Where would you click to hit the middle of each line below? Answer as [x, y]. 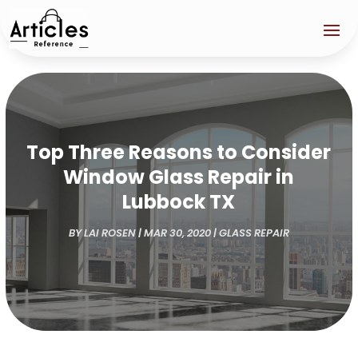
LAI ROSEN [109, 233]
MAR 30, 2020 [177, 233]
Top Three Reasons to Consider [179, 152]
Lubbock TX [179, 201]
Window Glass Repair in [179, 177]
